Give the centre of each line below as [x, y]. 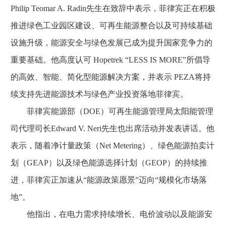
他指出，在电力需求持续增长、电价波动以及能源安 [111, 214]
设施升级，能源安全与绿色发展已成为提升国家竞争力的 [111, 42]
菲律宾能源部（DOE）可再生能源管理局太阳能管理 [112, 111]
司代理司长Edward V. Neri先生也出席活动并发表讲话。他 [112, 128]
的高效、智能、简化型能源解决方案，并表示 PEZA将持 [111, 77]
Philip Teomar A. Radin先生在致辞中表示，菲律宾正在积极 [113, 8]
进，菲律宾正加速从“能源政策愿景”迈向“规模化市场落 [109, 180]
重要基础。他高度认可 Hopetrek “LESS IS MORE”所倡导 [110, 60]
